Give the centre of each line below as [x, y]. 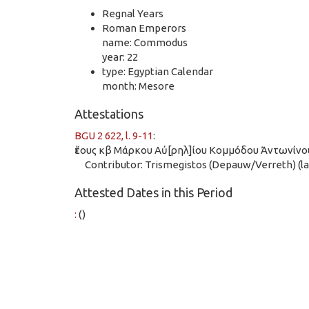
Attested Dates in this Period [153, 193]
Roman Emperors [144, 28]
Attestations [109, 114]
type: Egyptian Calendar [158, 71]
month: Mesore [138, 86]
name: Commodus [145, 42]
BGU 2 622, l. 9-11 [114, 135]
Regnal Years [133, 13]
